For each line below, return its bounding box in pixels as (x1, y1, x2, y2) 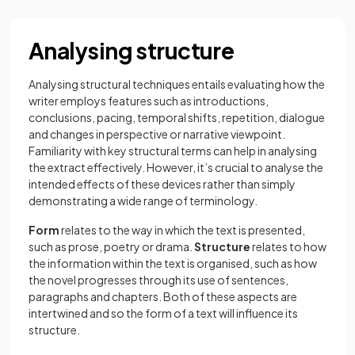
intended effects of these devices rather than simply (29, 177, 296, 191)
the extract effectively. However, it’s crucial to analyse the (29, 160, 323, 174)
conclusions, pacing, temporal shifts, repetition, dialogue (29, 110, 325, 124)
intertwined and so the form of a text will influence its (29, 306, 298, 320)
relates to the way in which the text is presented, (61, 223, 305, 237)
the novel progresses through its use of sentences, (29, 273, 288, 287)
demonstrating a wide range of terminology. (29, 193, 259, 208)
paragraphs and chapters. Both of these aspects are (29, 289, 297, 303)
